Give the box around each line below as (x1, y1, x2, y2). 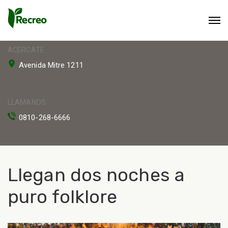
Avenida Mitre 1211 (19, 61, 83, 70)
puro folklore (8, 186, 118, 208)
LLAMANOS (8, 98, 46, 106)
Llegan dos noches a (8, 164, 185, 186)
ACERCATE (8, 46, 44, 54)
